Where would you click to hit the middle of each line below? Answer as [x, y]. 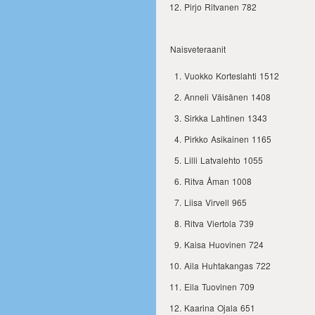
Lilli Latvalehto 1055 [224, 160]
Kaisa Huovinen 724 [224, 244]
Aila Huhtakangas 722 [227, 265]
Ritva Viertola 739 [219, 223]
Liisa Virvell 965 [216, 202]
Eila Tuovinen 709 [219, 287]
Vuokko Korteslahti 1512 [232, 76]
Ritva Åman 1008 [218, 181]
